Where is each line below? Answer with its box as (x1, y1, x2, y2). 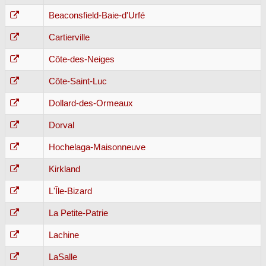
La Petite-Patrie (49, 208, 108, 218)
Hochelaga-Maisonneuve (49, 142, 145, 152)
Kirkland (49, 164, 80, 174)
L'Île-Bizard (49, 186, 92, 196)
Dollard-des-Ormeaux (49, 98, 133, 108)
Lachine (49, 230, 79, 240)
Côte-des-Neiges (49, 54, 115, 64)
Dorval (49, 120, 74, 130)
